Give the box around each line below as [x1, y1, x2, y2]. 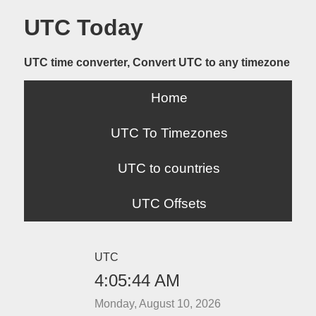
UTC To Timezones [110, 125, 228, 140]
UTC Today [23, 15, 143, 41]
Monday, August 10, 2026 [95, 297, 221, 310]
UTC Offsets [131, 195, 207, 211]
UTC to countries [118, 160, 221, 176]
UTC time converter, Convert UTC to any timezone [23, 56, 290, 68]
